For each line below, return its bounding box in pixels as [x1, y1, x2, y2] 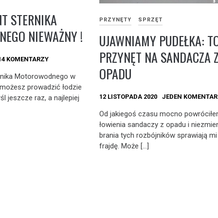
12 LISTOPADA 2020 [99, 92, 158, 100]
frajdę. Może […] [99, 142, 149, 151]
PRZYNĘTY [99, 16, 132, 23]
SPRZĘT [138, 16, 163, 23]
